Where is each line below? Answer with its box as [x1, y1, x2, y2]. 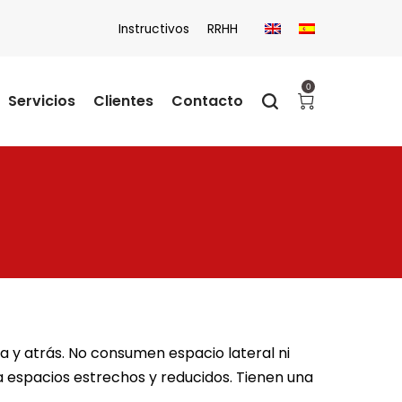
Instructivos [118, 21, 189, 39]
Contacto [171, 91, 243, 111]
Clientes [93, 91, 153, 111]
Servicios [8, 91, 75, 111]
